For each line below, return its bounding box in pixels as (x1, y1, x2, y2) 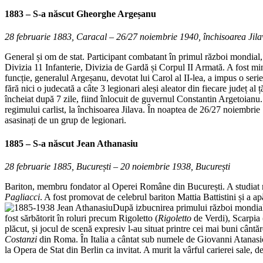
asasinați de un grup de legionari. (5, 115, 126, 126)
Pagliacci (5, 191, 40, 202)
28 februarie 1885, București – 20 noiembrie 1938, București (5, 161, 230, 171)
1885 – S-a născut (5, 138, 76, 149)
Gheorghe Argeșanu (76, 9, 156, 19)
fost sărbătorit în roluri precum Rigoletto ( (5, 213, 158, 223)
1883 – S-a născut (5, 9, 76, 19)
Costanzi (5, 234, 37, 244)
